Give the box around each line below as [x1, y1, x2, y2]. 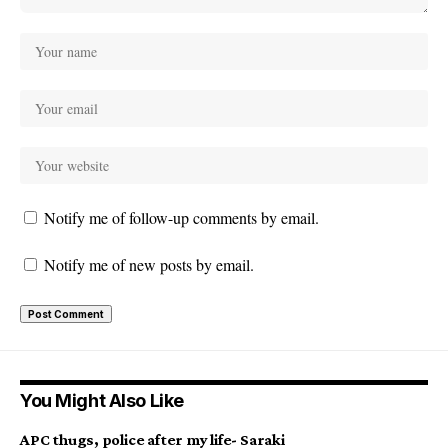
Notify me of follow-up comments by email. [44, 207, 319, 229]
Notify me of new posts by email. [44, 254, 254, 276]
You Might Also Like [20, 390, 184, 412]
